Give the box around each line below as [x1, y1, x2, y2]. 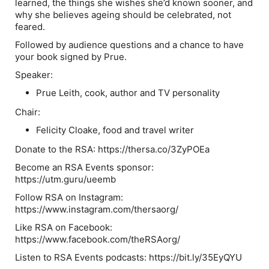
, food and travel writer [98, 124, 195, 136]
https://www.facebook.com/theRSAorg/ [15, 234, 180, 245]
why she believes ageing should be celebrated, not [15, 9, 231, 20]
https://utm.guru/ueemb [15, 174, 116, 185]
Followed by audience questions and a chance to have [15, 39, 244, 50]
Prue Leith [36, 87, 80, 98]
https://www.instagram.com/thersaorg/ [15, 204, 178, 215]
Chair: [15, 106, 40, 118]
